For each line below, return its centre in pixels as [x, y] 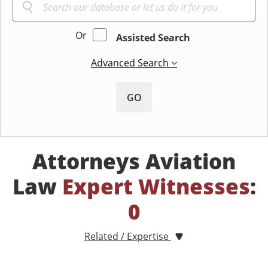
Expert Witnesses [156, 187]
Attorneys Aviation [134, 162]
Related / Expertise [128, 237]
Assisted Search [153, 38]
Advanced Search [131, 63]
